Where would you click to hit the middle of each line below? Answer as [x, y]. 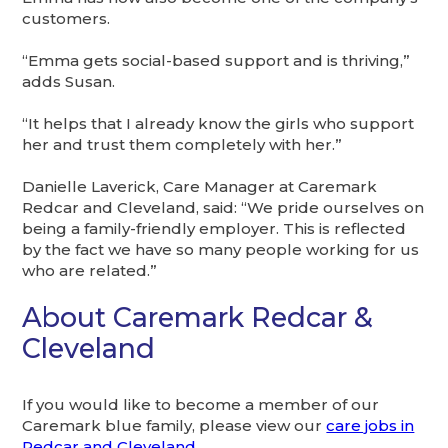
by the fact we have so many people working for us [221, 249]
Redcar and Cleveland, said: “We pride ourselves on [223, 207]
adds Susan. [69, 81]
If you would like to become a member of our [201, 404]
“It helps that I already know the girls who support [218, 123]
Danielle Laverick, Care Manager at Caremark [200, 186]
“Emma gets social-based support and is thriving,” [216, 60]
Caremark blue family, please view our [174, 425]
